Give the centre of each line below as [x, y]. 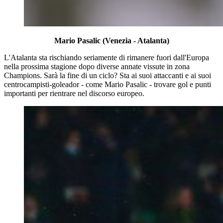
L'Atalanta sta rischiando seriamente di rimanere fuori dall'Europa [107, 57]
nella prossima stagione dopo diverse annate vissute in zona [97, 66]
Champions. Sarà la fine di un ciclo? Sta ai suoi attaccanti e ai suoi [108, 75]
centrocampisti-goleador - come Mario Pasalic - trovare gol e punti [108, 84]
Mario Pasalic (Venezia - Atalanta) [111, 40]
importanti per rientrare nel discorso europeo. [74, 93]
